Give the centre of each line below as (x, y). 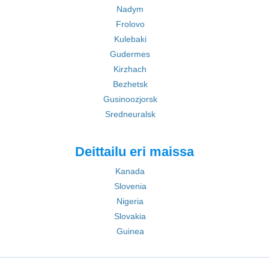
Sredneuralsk (130, 114)
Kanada (130, 171)
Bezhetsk (130, 84)
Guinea (130, 231)
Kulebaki (130, 39)
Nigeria (130, 201)
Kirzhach (130, 69)
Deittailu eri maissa (134, 152)
